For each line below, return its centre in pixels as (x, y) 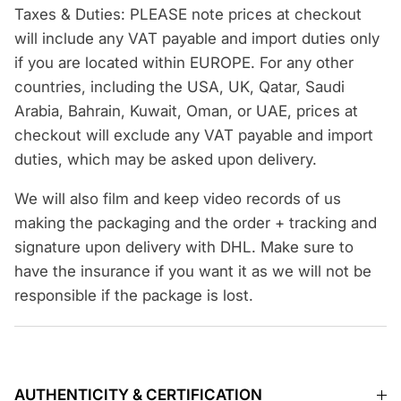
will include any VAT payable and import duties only (197, 39)
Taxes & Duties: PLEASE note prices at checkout (188, 15)
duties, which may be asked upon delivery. (166, 160)
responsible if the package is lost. (134, 296)
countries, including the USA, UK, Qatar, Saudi (179, 87)
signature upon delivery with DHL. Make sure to (184, 247)
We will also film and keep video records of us (178, 199)
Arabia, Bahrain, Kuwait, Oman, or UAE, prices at (186, 111)
